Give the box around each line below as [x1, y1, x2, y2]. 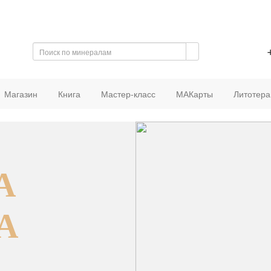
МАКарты [175, 88, 213, 100]
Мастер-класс [100, 88, 155, 100]
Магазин [4, 88, 38, 100]
